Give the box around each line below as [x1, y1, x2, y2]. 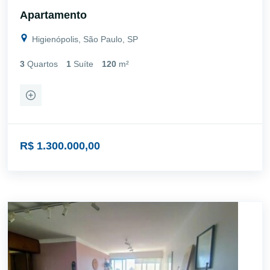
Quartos [27, 58, 58, 69]
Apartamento [20, 8, 87, 21]
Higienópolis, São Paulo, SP [30, 34, 138, 44]
